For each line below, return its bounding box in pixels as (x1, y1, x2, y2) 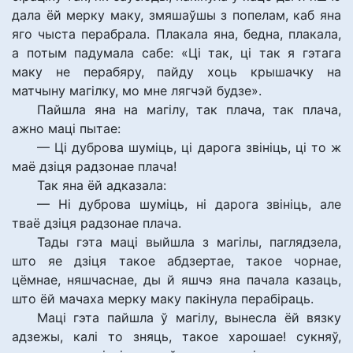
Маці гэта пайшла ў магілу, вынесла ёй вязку (37, 310, 341, 325)
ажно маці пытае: (12, 121, 121, 136)
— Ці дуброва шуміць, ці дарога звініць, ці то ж (37, 139, 341, 155)
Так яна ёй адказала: (37, 177, 166, 193)
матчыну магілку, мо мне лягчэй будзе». (12, 83, 262, 98)
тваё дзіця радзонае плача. (12, 215, 181, 231)
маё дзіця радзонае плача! (12, 158, 176, 174)
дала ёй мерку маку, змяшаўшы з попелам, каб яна (12, 7, 341, 23)
